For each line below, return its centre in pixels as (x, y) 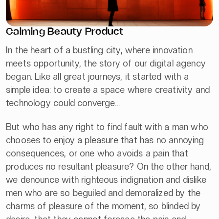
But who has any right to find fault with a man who (107, 127)
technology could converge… (63, 103)
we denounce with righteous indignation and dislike (106, 179)
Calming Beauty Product (65, 32)
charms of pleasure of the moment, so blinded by (103, 206)
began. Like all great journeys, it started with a (97, 76)
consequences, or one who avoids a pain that (97, 153)
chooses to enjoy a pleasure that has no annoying (105, 140)
